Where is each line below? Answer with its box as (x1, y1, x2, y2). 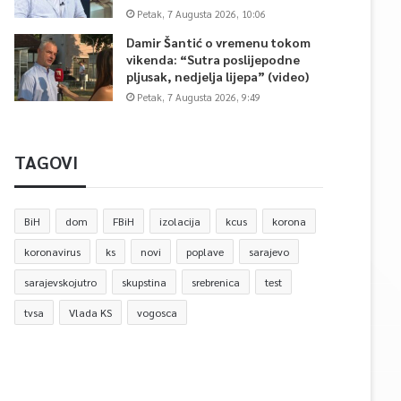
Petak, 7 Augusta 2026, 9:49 (137, 90, 260, 104)
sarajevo (249, 244, 289, 259)
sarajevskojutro (24, 275, 97, 289)
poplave (186, 244, 224, 259)
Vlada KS (69, 305, 112, 320)
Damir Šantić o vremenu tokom (126, 34, 311, 50)
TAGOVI (14, 150, 78, 174)
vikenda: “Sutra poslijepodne (126, 51, 300, 67)
